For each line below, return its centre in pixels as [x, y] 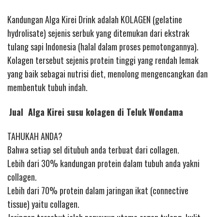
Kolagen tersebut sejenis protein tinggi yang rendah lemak [103, 60]
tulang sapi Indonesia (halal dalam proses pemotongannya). [103, 47]
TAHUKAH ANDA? [35, 136]
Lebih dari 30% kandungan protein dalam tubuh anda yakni [103, 163]
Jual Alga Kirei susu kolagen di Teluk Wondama [96, 112]
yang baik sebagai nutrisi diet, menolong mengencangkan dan [108, 74]
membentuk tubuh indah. [47, 87]
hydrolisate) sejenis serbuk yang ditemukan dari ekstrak [98, 33]
